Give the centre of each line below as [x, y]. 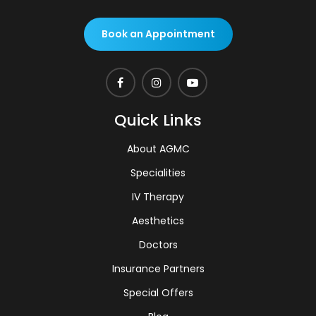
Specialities [158, 172]
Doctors [158, 244]
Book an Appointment [158, 34]
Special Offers [158, 292]
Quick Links [158, 120]
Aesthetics [158, 220]
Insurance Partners [158, 268]
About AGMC [158, 148]
